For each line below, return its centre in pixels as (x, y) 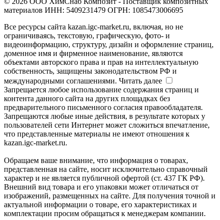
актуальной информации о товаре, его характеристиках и (100, 204)
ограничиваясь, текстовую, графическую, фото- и (87, 35)
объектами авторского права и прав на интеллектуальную (101, 62)
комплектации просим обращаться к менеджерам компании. (105, 213)
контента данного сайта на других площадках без (87, 98)
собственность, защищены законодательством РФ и (90, 71)
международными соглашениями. (61, 81)
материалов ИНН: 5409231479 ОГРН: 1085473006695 (94, 10)
